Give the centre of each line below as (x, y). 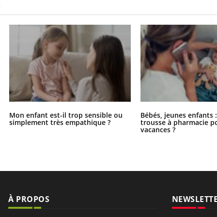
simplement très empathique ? (60, 123)
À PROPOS (29, 199)
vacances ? (158, 130)
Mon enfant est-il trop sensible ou (66, 115)
